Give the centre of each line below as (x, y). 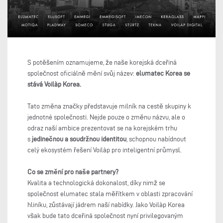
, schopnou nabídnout (156, 139)
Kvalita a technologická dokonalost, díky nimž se (96, 183)
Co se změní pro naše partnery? (73, 172)
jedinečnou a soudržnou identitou (79, 139)
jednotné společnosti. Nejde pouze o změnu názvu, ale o (106, 117)
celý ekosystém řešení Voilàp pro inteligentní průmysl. (105, 150)
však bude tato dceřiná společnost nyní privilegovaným (105, 216)
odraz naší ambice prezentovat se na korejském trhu (102, 128)
